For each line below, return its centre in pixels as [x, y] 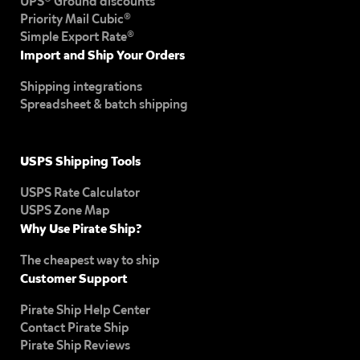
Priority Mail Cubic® [76, 18]
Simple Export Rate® [77, 36]
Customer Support [74, 278]
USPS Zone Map [65, 210]
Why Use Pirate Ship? [81, 228]
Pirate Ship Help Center [85, 309]
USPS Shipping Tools [80, 161]
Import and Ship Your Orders [102, 55]
